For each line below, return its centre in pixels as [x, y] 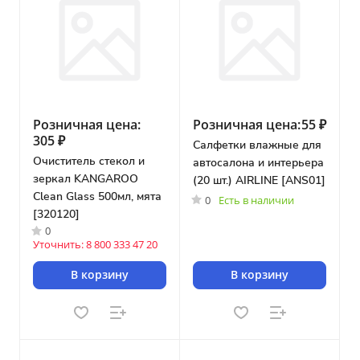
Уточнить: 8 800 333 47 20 [95, 244]
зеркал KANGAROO [86, 178]
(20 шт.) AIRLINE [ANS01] [259, 180]
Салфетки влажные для [257, 145]
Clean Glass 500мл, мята [97, 196]
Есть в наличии [256, 200]
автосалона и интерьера [258, 162]
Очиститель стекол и [89, 161]
